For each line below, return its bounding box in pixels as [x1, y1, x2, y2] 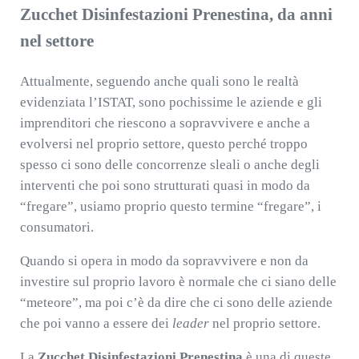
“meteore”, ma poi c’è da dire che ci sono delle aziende [19, 295, 333, 311]
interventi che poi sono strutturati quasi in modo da [19, 178, 310, 194]
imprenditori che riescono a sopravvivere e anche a [19, 115, 310, 131]
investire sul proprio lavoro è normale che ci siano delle [19, 274, 337, 290]
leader [171, 316, 209, 332]
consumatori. [19, 220, 94, 236]
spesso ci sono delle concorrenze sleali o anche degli [19, 157, 320, 173]
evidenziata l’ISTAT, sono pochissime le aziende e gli [19, 95, 322, 111]
